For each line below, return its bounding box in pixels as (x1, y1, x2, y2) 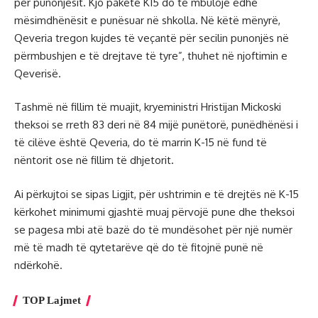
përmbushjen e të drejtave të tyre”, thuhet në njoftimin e (14, 48, 287, 62)
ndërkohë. (14, 258, 62, 272)
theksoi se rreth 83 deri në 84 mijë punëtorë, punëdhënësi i (14, 118, 298, 132)
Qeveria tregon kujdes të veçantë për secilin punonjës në (14, 31, 289, 45)
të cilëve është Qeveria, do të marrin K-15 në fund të (14, 136, 267, 150)
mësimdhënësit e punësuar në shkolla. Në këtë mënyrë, (14, 13, 280, 27)
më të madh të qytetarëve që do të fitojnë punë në (14, 240, 263, 254)
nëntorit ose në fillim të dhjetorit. (14, 153, 174, 168)
